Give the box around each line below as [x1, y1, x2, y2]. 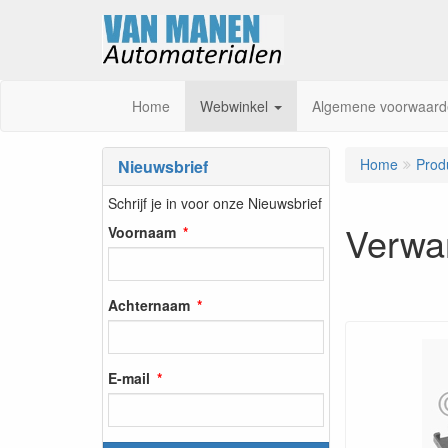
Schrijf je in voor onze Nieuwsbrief [108, 192, 322, 213]
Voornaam [108, 221, 176, 242]
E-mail [108, 367, 150, 388]
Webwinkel [200, 96, 272, 116]
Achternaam [108, 294, 190, 315]
